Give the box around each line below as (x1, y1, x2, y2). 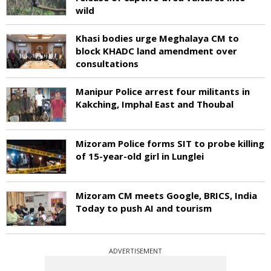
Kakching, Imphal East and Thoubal (76, 97, 233, 110)
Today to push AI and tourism (76, 201, 212, 214)
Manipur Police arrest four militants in (76, 85, 250, 97)
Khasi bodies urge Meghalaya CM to (76, 31, 239, 44)
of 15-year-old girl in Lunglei (76, 149, 204, 162)
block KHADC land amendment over (76, 44, 237, 57)
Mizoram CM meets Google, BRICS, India (76, 189, 257, 201)
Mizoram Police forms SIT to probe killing (76, 137, 264, 149)
